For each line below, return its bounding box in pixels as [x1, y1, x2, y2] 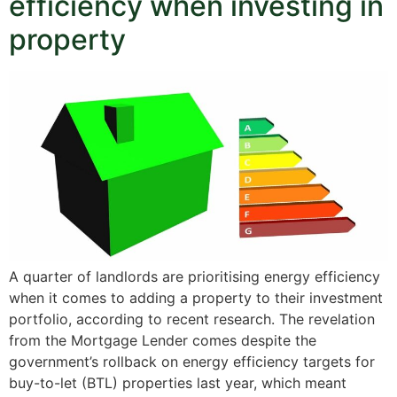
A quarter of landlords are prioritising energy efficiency [9, 267, 380, 285]
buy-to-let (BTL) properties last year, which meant [9, 373, 346, 392]
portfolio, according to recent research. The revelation [9, 309, 375, 328]
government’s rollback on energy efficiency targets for [9, 352, 375, 370]
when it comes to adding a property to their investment [9, 288, 383, 307]
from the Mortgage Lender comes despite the [9, 331, 316, 349]
